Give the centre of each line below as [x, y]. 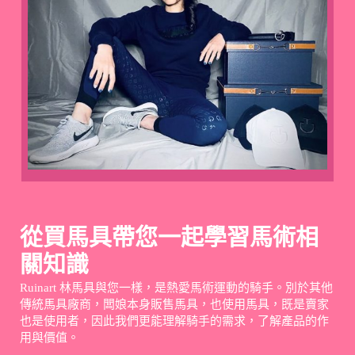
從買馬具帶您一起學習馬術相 [169, 238]
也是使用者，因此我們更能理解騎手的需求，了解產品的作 [174, 321]
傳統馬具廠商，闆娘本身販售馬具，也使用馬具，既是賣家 [174, 305]
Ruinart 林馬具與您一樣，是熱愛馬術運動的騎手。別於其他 [176, 288]
